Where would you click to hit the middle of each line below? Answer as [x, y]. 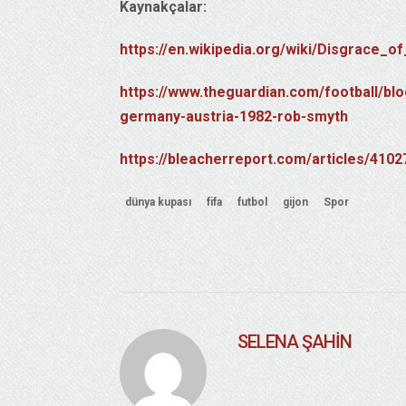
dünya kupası [158, 202]
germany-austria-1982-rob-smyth [234, 116]
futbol [252, 202]
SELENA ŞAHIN [295, 341]
